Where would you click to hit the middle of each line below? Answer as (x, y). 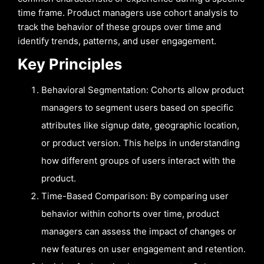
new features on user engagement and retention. (143, 249)
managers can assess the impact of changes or (139, 231)
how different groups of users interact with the (138, 160)
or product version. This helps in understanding (141, 143)
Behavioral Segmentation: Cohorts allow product (143, 90)
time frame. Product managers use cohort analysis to (128, 13)
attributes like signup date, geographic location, (140, 125)
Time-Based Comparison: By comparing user (135, 196)
